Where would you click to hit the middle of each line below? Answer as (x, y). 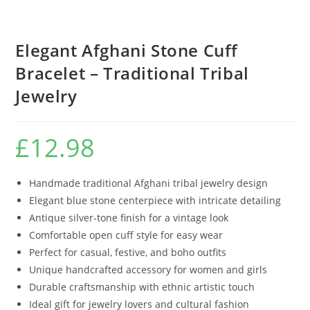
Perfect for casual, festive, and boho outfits (128, 252)
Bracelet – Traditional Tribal (132, 73)
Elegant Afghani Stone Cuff (127, 50)
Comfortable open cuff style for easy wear (126, 235)
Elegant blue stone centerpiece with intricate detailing (155, 200)
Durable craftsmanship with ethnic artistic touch (142, 287)
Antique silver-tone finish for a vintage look (129, 218)
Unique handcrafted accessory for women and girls (148, 270)
